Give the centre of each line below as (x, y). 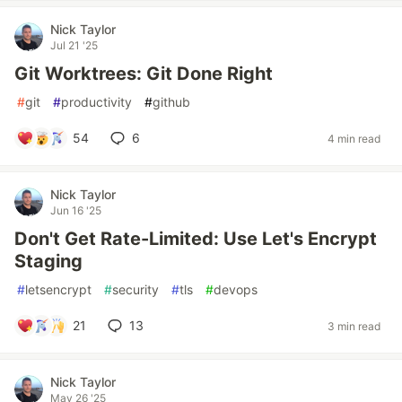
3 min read (354, 326)
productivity (96, 102)
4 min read (354, 138)
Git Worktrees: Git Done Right (144, 74)
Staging (48, 261)
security (135, 289)
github (171, 102)
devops (236, 289)
